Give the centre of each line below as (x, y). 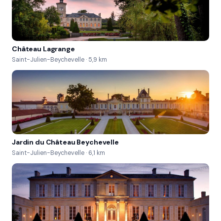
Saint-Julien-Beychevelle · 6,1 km (58, 153)
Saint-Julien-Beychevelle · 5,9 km (59, 60)
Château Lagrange (43, 49)
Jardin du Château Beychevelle (65, 142)
